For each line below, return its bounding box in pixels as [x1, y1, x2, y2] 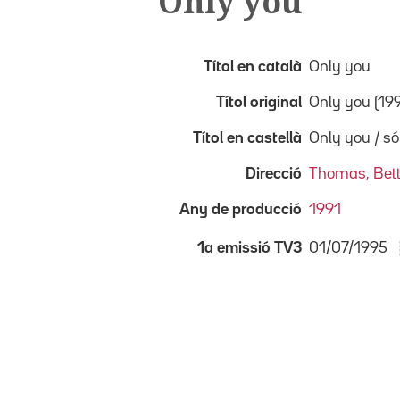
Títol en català [204, 59, 302, 74]
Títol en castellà [193, 130, 302, 146]
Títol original [216, 95, 302, 110]
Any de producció [179, 202, 302, 217]
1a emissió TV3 [197, 240, 302, 255]
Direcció [246, 166, 302, 181]
